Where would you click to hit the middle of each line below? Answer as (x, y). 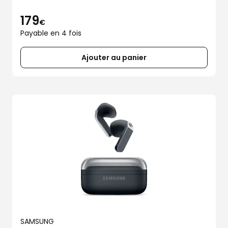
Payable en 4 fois (51, 33)
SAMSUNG (37, 221)
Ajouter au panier (114, 58)
